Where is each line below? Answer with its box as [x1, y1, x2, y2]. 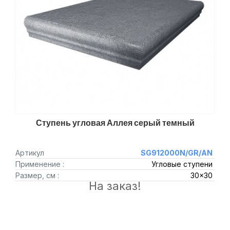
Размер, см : [15, 171, 59, 180]
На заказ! [89, 179, 141, 193]
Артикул [15, 148, 44, 157]
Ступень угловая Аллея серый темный [35, 118, 195, 128]
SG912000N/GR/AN [140, 148, 213, 157]
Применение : [15, 160, 64, 168]
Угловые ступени [151, 160, 213, 168]
